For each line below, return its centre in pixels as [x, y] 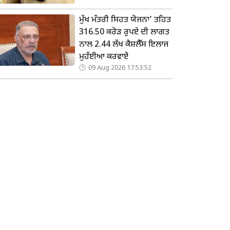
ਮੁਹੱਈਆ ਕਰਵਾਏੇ [104, 57]
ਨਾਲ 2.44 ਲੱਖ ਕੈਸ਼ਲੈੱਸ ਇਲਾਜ [124, 45]
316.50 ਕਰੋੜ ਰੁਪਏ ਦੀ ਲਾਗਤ [124, 33]
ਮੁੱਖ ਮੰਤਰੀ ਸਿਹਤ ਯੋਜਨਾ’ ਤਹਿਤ [125, 21]
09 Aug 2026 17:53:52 [120, 69]
